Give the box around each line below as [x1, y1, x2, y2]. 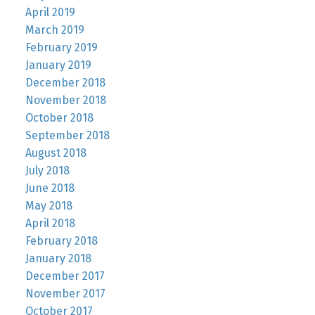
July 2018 [25, 163, 70, 177]
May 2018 [25, 198, 72, 212]
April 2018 [25, 216, 75, 230]
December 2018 [25, 75, 105, 89]
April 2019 [25, 5, 75, 19]
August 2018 [25, 146, 86, 160]
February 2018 [25, 233, 98, 247]
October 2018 [25, 110, 94, 124]
